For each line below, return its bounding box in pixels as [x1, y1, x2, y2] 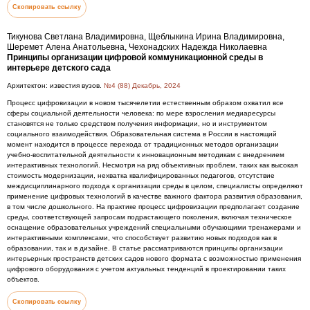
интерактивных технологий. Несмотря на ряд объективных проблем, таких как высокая [7, 161, 298, 169]
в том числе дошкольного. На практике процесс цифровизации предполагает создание [7, 203, 300, 210]
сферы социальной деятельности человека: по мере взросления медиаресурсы [7, 109, 275, 117]
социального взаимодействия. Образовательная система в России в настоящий [7, 130, 277, 138]
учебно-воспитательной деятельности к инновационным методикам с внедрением [7, 151, 284, 158]
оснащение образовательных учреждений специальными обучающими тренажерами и [7, 224, 301, 231]
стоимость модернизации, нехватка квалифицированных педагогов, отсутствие [7, 172, 275, 179]
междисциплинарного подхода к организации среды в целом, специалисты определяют [7, 182, 303, 190]
